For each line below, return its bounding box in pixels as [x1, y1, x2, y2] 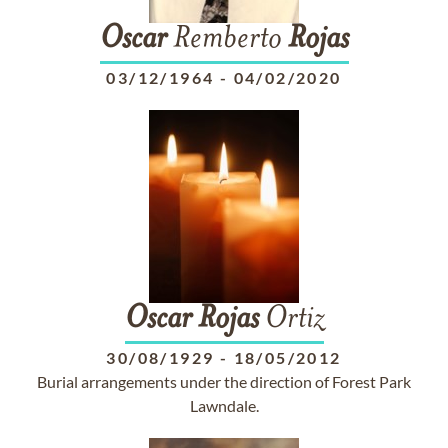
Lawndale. [189, 396, 259, 415]
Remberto [166, 24, 288, 56]
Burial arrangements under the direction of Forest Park [37, 372, 411, 391]
